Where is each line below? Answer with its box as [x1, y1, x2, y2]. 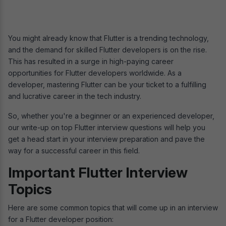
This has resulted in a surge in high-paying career [8, 56, 174, 66]
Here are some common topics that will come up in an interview [8, 203, 218, 212]
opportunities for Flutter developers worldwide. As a [8, 68, 182, 77]
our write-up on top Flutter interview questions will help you [8, 123, 205, 132]
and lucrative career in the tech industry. [8, 91, 141, 100]
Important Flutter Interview [8, 163, 188, 181]
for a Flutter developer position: [8, 214, 114, 223]
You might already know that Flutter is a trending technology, [8, 33, 209, 42]
